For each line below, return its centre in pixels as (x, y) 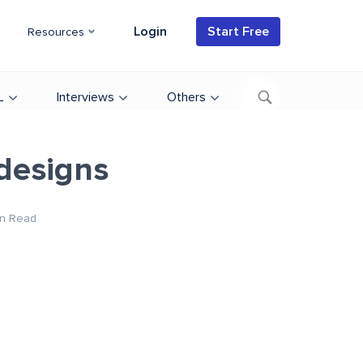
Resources (58, 32)
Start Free (238, 32)
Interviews (85, 97)
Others (186, 97)
